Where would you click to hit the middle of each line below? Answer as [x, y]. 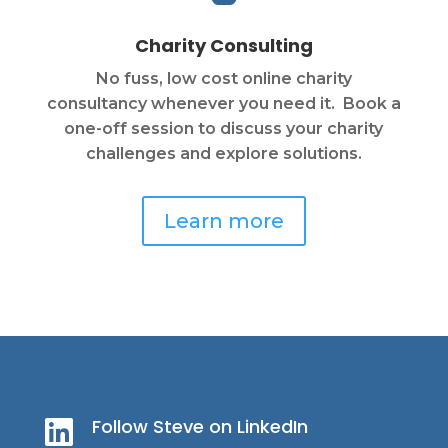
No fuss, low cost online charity [223, 79]
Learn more [223, 221]
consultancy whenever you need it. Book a [223, 104]
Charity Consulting [223, 46]
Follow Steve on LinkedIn [199, 427]
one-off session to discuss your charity [224, 129]
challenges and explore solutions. [223, 154]
